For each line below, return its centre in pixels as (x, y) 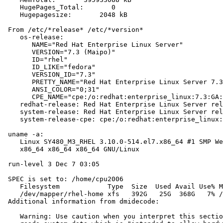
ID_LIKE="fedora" (50, 67)
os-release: (34, 37)
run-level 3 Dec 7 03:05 (52, 164)
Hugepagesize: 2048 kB (66, 15)
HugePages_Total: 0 (60, 7)
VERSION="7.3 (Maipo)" (60, 52)
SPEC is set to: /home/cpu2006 (64, 179)
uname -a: (24, 134)
